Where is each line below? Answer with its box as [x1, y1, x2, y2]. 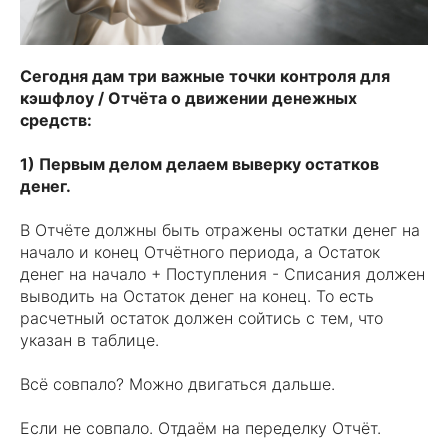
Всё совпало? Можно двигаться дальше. [20, 374, 335, 394]
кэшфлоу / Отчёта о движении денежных [20, 88, 357, 108]
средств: [20, 110, 92, 130]
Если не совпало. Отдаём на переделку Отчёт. [20, 418, 381, 438]
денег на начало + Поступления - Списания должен [20, 264, 425, 284]
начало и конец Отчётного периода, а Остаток [20, 242, 380, 262]
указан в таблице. [20, 330, 159, 350]
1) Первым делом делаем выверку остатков [20, 154, 379, 174]
